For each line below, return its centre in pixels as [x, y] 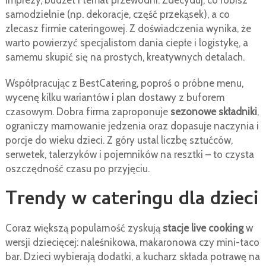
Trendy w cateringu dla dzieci [132, 201]
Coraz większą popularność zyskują [84, 228]
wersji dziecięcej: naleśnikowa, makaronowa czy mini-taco [132, 243]
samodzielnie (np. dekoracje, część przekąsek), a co [117, 15]
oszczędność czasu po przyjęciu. [77, 169]
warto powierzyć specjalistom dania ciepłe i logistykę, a [126, 43]
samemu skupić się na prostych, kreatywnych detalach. [125, 57]
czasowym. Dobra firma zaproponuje [88, 112]
